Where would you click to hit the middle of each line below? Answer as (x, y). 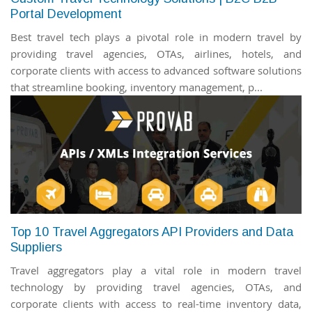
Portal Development (66, 14)
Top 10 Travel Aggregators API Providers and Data (152, 232)
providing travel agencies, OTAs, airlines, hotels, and (156, 54)
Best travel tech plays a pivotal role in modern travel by (156, 37)
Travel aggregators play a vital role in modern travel (156, 270)
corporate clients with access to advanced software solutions (156, 70)
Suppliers (36, 247)
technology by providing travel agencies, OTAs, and (156, 287)
